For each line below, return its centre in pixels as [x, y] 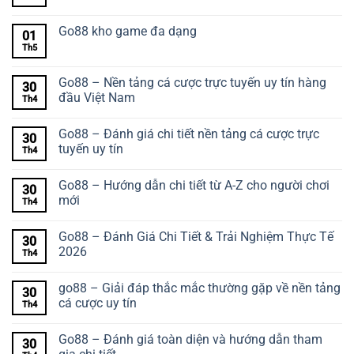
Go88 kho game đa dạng [128, 31]
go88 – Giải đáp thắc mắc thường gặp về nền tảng [200, 288]
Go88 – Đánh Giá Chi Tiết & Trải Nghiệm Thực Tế [196, 236]
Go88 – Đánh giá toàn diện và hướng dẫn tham [190, 339]
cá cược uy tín [98, 303]
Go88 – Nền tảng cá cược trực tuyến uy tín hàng [192, 82]
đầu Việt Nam [97, 97]
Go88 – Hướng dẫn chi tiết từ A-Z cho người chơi [194, 185]
